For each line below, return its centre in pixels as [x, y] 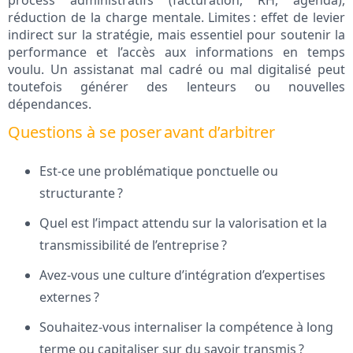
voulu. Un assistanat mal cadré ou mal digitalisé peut [176, 70]
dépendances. [50, 104]
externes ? [69, 297]
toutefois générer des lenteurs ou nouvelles [176, 87]
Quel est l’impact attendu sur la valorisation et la [183, 223]
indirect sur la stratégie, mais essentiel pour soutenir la [176, 35]
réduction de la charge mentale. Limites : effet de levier [176, 18]
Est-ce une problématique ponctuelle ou [159, 171]
